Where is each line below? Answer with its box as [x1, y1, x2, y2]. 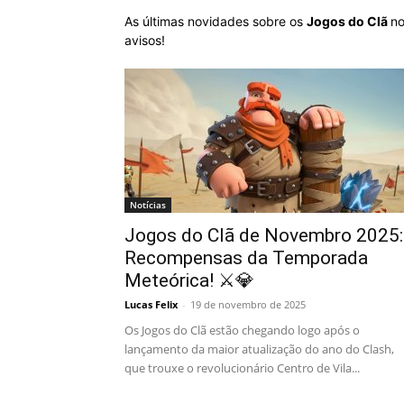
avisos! [124, 32, 165, 48]
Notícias [130, 198, 166, 211]
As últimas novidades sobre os [124, 14, 307, 29]
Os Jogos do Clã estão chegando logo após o [124, 322, 360, 338]
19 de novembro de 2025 [190, 298, 306, 311]
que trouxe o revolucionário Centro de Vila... [124, 360, 360, 376]
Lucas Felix [124, 298, 178, 311]
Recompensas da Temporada [124, 247, 368, 269]
